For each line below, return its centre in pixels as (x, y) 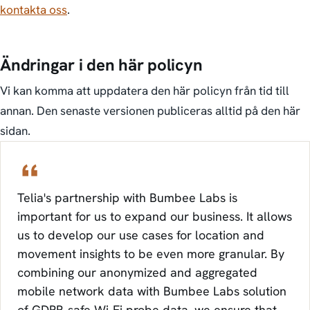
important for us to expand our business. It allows (155, 217)
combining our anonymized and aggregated (137, 273)
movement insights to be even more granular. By (151, 254)
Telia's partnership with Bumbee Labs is (127, 198)
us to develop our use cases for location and (141, 235)
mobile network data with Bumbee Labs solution (152, 291)
